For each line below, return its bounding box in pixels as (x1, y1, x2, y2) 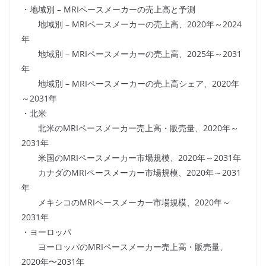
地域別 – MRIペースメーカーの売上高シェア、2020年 (21, 78, 239, 90)
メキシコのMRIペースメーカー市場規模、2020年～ (21, 197, 230, 208)
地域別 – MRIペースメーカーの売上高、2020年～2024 (21, 18, 242, 30)
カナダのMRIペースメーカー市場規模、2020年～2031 (21, 167, 241, 179)
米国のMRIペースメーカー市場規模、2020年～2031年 (21, 152, 241, 164)
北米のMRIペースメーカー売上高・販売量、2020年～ (21, 122, 239, 134)
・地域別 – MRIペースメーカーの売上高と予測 (21, 4, 195, 15)
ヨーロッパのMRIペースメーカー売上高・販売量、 (21, 241, 228, 253)
